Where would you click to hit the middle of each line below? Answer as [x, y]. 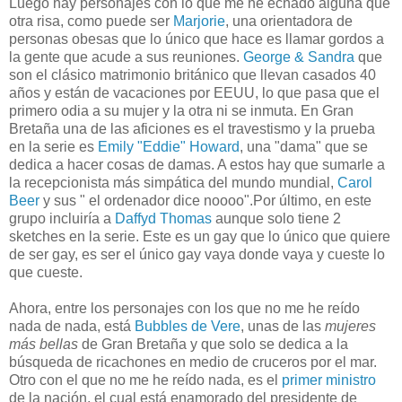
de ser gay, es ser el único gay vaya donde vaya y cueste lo [197, 255]
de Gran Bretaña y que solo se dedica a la [213, 345]
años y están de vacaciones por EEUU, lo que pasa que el [194, 93]
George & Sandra [301, 57]
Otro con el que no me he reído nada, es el [145, 380]
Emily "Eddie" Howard [169, 147]
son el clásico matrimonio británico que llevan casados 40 [192, 75]
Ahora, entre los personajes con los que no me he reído [184, 309]
